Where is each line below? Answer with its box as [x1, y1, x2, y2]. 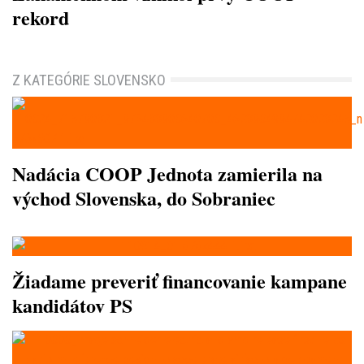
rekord [12, 3, 69, 32]
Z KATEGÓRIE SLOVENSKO [12, 71, 166, 89]
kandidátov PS [12, 291, 132, 320]
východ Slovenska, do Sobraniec [12, 184, 275, 213]
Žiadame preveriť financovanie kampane [12, 266, 347, 296]
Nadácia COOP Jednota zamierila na [12, 159, 323, 188]
